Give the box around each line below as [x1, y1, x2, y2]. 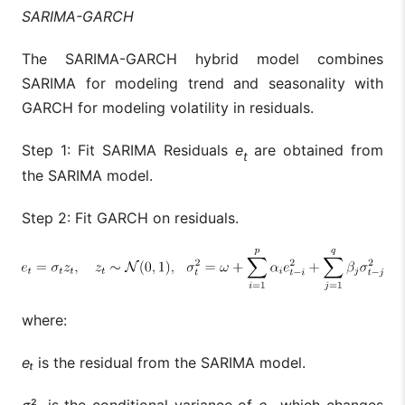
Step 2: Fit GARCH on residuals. [22, 209, 239, 228]
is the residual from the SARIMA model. [38, 353, 306, 372]
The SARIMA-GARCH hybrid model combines [22, 50, 383, 69]
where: [22, 311, 67, 330]
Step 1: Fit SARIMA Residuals [22, 141, 235, 160]
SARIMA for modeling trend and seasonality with [22, 74, 383, 93]
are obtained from [254, 141, 383, 160]
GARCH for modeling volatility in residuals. [22, 99, 314, 118]
